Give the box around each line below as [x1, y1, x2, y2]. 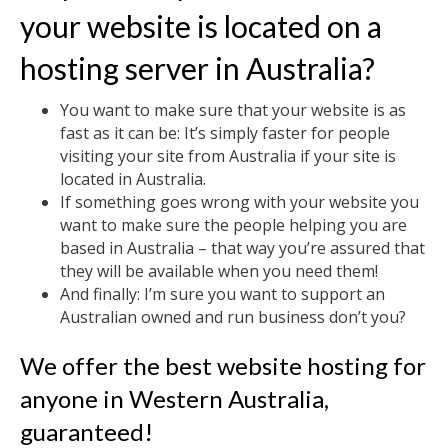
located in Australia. [60, 168, 206, 190]
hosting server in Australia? [20, 50, 375, 86]
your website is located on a [20, 8, 382, 44]
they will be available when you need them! [60, 260, 378, 282]
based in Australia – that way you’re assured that [60, 237, 425, 259]
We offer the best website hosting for [20, 351, 426, 380]
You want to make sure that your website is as [60, 99, 406, 121]
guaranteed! [20, 417, 153, 446]
